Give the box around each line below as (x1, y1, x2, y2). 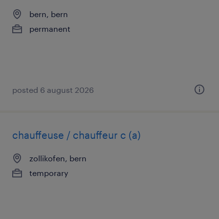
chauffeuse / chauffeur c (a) (12, 129, 141, 141)
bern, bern (29, 9, 68, 19)
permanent (29, 24, 70, 33)
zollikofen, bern (29, 153, 87, 163)
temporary (29, 168, 68, 177)
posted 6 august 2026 (12, 85, 94, 94)
